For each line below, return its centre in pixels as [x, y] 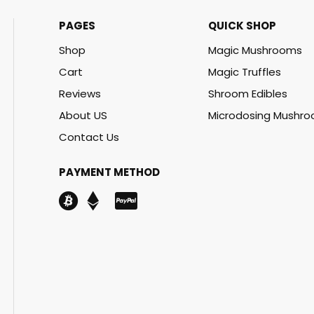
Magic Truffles [244, 72]
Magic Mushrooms [255, 50]
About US [83, 115]
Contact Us [89, 137]
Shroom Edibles [247, 94]
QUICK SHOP [242, 26]
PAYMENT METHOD [109, 172]
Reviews [80, 94]
